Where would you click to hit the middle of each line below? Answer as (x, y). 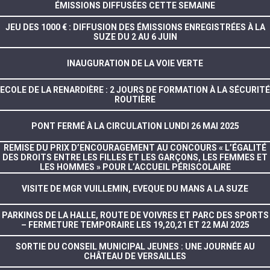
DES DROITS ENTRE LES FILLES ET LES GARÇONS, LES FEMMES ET (135, 157)
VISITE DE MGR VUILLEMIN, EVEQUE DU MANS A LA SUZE (135, 188)
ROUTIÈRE (135, 99)
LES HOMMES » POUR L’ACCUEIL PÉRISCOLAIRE (135, 167)
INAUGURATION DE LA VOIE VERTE (135, 63)
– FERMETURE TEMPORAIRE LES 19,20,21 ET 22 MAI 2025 (135, 224)
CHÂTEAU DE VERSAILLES (135, 256)
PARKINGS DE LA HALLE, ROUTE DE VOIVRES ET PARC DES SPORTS (135, 215)
